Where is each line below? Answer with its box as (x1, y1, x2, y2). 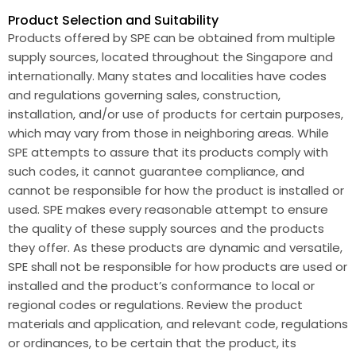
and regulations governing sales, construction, (8, 87, 281, 103)
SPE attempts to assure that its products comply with (8, 144, 328, 161)
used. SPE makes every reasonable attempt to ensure (8, 201, 328, 218)
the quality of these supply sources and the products (8, 220, 324, 237)
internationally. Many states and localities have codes (8, 68, 327, 84)
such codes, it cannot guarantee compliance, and (8, 163, 304, 180)
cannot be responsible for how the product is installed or (8, 182, 344, 199)
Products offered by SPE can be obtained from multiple (8, 29, 335, 46)
